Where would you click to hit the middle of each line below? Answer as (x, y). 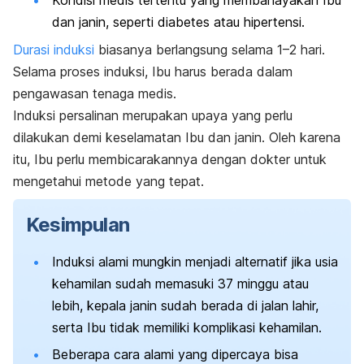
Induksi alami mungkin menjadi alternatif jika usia (195, 261)
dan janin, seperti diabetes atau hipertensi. (178, 22)
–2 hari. (304, 49)
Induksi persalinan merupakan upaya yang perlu (153, 115)
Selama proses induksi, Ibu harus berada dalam (153, 71)
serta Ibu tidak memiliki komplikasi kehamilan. (187, 327)
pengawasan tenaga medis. (95, 93)
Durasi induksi (56, 49)
